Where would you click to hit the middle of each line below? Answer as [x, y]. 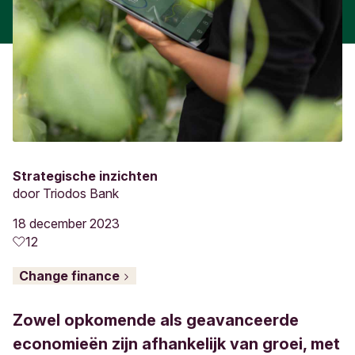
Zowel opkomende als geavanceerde [156, 320]
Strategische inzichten [85, 176]
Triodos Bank [81, 193]
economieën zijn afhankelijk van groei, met [176, 344]
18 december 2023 [66, 223]
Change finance [71, 276]
